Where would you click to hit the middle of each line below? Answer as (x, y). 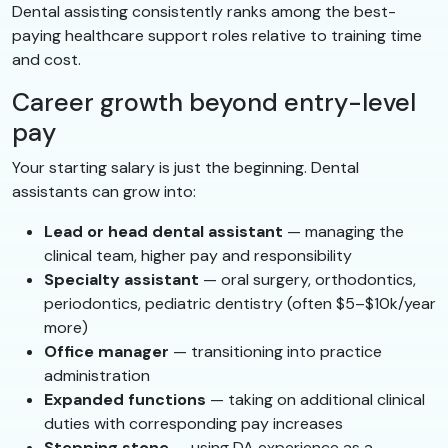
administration (97, 376)
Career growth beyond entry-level (214, 103)
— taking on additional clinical (315, 400)
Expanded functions (125, 400)
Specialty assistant (121, 280)
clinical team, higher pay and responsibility (198, 256)
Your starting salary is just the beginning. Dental (185, 168)
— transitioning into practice (275, 352)
